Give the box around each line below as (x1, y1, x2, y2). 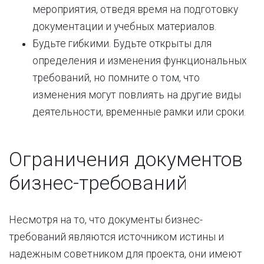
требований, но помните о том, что (32, 72, 200, 84)
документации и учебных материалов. (32, 21, 216, 32)
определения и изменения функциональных (32, 55, 247, 67)
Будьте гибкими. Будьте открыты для (32, 38, 212, 49)
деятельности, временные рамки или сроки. (32, 106, 246, 118)
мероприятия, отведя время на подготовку (32, 4, 238, 15)
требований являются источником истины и (9, 231, 224, 243)
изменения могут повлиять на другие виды (32, 89, 241, 101)
